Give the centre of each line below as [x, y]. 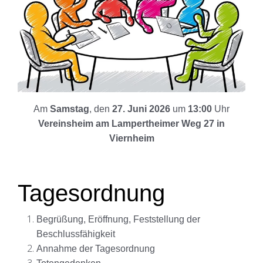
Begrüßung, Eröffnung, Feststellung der [118, 220]
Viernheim [131, 139]
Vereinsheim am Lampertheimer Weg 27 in [131, 124]
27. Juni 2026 [141, 109]
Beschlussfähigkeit [76, 234]
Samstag [70, 109]
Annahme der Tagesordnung [96, 249]
